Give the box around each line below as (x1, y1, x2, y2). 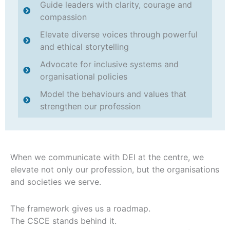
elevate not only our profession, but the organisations (10, 164, 219, 175)
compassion (40, 11, 87, 22)
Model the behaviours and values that (40, 88, 186, 99)
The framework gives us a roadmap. (10, 203, 150, 214)
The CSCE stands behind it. (10, 215, 117, 226)
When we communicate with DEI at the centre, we (10, 151, 204, 162)
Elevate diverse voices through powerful (40, 29, 198, 40)
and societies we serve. (10, 176, 101, 187)
